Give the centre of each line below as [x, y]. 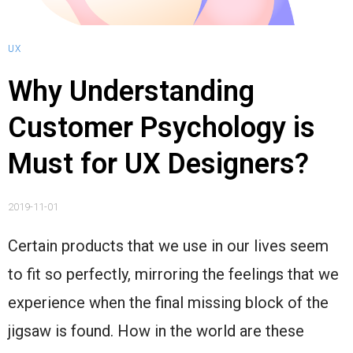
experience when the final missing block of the [168, 303]
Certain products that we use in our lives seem [168, 246]
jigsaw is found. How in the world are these [156, 331]
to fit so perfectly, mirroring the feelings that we [173, 274]
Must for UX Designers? [158, 164]
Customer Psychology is [162, 128]
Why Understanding [131, 91]
